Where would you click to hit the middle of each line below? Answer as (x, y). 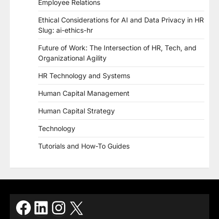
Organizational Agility (72, 58)
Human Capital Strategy (77, 111)
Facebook (55, 207)
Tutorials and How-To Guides (84, 146)
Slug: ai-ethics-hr (66, 30)
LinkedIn (67, 207)
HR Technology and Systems (84, 76)
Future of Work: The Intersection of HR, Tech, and (117, 48)
